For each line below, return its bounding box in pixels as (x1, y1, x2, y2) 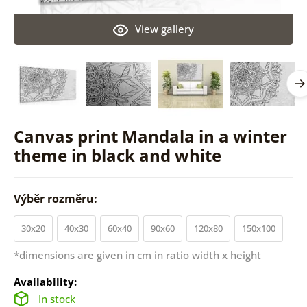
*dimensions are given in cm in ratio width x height (13, 247, 261, 262)
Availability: (13, 274, 77, 288)
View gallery (134, 21, 194, 36)
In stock (38, 291, 75, 306)
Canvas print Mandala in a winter (13, 124, 287, 147)
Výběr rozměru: (13, 191, 100, 206)
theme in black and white (13, 143, 221, 167)
